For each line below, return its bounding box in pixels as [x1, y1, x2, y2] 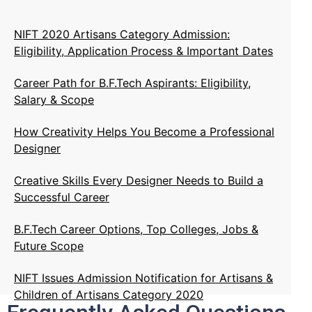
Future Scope [14, 239, 84, 253]
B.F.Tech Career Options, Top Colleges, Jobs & [14, 222, 258, 237]
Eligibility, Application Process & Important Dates [14, 44, 273, 58]
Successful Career [14, 190, 109, 205]
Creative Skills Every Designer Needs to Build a [14, 173, 263, 188]
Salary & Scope [14, 93, 94, 107]
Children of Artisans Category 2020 [14, 288, 203, 302]
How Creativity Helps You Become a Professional [14, 125, 274, 139]
